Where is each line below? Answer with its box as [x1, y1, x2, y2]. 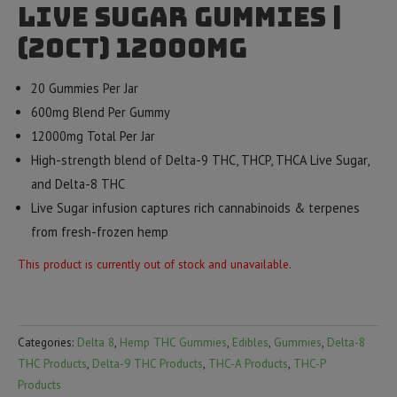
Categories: [18, 335, 77, 351]
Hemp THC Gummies [120, 335, 227, 351]
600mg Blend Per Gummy [30, 104, 170, 121]
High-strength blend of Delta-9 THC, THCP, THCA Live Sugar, [30, 152, 369, 169]
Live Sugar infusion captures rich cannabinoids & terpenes [30, 199, 360, 217]
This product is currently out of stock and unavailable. [18, 256, 292, 272]
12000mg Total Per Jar [30, 128, 155, 145]
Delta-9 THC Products [92, 356, 203, 372]
